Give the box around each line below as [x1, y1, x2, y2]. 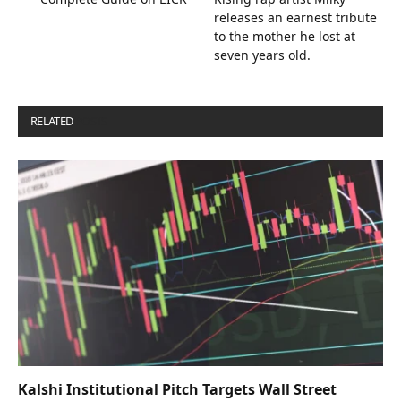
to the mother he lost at [214, 28, 355, 46]
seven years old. [214, 47, 311, 64]
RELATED [30, 113, 75, 130]
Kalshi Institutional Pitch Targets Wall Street [18, 379, 337, 399]
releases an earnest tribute [214, 9, 377, 27]
